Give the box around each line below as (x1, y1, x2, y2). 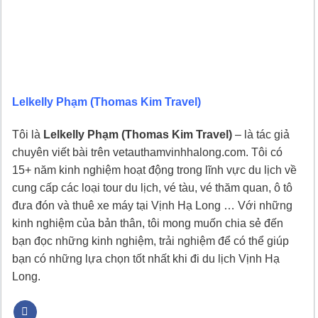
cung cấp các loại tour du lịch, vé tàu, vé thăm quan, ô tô (12, 181, 292, 194)
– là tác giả (232, 128, 290, 141)
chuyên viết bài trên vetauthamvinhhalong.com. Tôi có (12, 146, 283, 158)
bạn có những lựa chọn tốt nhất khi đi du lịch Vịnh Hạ (12, 252, 280, 265)
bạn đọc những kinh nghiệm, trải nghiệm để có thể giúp (12, 234, 289, 247)
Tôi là (12, 128, 43, 141)
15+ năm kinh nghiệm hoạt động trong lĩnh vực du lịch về (12, 163, 297, 176)
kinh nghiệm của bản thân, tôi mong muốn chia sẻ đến (12, 216, 283, 229)
